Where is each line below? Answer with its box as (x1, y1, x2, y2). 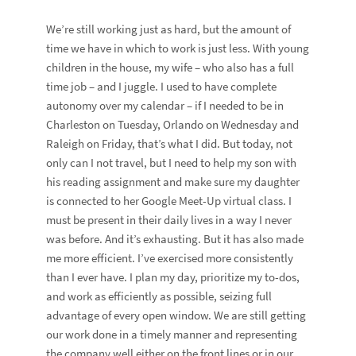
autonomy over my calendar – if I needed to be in (46, 98, 284, 114)
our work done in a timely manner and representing (46, 327, 298, 342)
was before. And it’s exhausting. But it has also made (46, 231, 304, 247)
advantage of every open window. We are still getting (46, 308, 307, 323)
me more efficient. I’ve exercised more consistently (46, 250, 294, 266)
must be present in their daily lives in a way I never (46, 212, 292, 228)
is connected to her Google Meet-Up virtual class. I (46, 193, 292, 209)
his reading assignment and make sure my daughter (46, 174, 300, 190)
